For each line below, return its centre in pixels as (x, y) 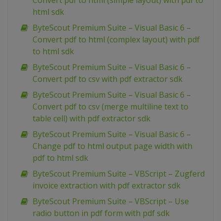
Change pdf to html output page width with (112, 146)
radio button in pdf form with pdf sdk (101, 213)
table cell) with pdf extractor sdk (92, 119)
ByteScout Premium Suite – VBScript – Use (111, 202)
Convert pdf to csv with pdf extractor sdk (108, 79)
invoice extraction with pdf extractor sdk (107, 186)
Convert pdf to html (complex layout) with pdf (116, 40)
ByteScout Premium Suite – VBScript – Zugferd (119, 174)
